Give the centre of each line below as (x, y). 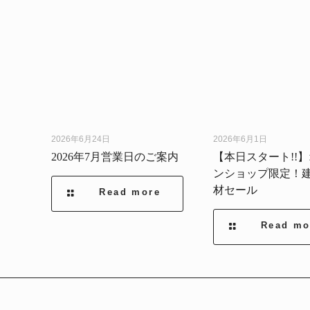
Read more (130, 192)
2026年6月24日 (81, 139)
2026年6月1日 (240, 139)
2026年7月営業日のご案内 (115, 157)
